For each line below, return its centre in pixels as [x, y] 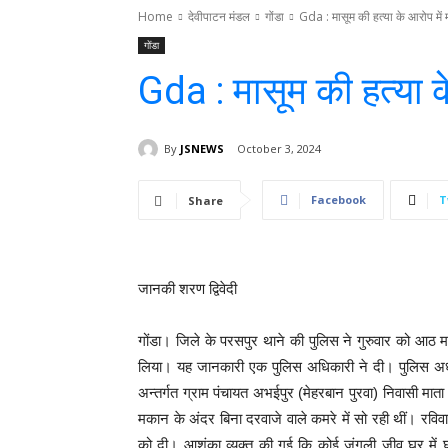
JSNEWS [202, 148]
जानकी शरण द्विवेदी [187, 289]
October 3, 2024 [279, 149]
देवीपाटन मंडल [219, 16]
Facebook [338, 200]
